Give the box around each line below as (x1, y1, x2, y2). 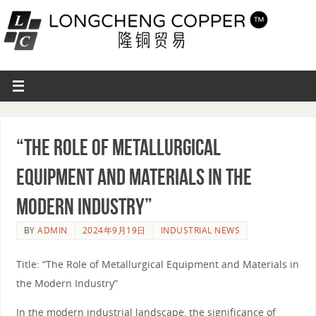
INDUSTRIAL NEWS (160, 224, 241, 236)
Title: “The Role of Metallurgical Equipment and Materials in (16, 257, 299, 271)
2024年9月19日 (82, 224, 146, 236)
